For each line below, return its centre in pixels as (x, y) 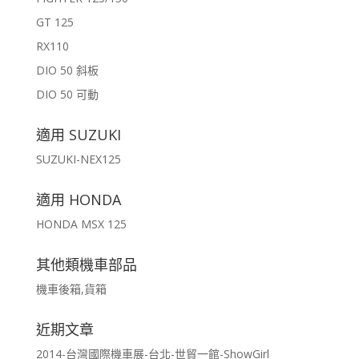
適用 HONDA (78, 199)
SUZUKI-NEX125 (78, 159)
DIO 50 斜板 (67, 70)
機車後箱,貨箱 (71, 288)
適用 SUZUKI (78, 134)
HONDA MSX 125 (81, 224)
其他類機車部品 (86, 264)
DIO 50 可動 (67, 94)
